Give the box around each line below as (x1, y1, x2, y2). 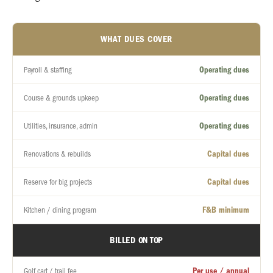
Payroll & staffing (24, 65, 72, 74)
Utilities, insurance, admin (24, 121, 97, 130)
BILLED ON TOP (110, 235, 163, 246)
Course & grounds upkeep (24, 93, 99, 102)
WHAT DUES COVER (101, 34, 172, 44)
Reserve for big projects (24, 177, 92, 186)
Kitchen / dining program (24, 205, 96, 214)
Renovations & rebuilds (24, 149, 91, 158)
